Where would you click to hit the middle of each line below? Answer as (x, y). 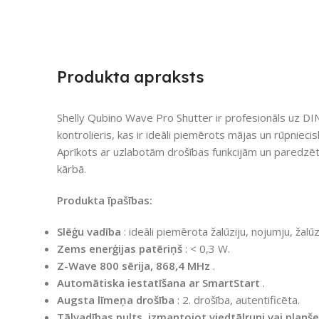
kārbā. (72, 168)
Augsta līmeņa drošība (116, 299)
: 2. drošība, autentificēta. (237, 299)
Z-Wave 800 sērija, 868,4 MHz (134, 265)
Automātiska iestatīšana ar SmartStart (158, 282)
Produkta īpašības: (105, 200)
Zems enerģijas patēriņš (120, 248)
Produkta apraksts (131, 77)
